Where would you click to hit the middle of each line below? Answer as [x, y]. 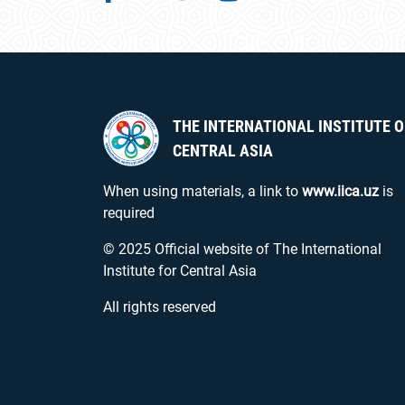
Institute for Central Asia [180, 271]
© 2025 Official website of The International [242, 249]
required [129, 213]
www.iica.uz [340, 191]
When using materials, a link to [202, 191]
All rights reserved [160, 307]
